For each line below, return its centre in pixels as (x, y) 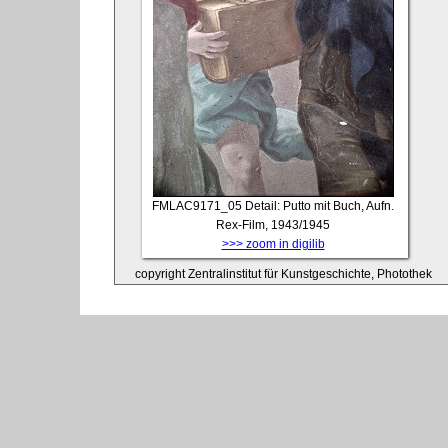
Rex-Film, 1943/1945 (273, 224)
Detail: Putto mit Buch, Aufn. (319, 205)
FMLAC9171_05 (197, 205)
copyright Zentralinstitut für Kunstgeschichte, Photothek (283, 273)
